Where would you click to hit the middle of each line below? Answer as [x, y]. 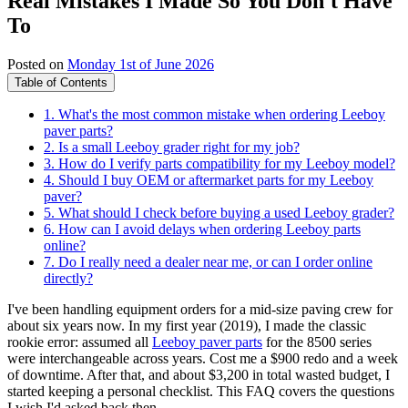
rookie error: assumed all [80, 342]
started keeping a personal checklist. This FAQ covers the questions [201, 391]
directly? [68, 278]
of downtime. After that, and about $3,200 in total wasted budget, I [199, 374]
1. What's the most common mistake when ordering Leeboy [214, 114]
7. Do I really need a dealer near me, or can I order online [208, 261]
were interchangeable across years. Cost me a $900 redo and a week [203, 358]
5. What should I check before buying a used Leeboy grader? [219, 212]
